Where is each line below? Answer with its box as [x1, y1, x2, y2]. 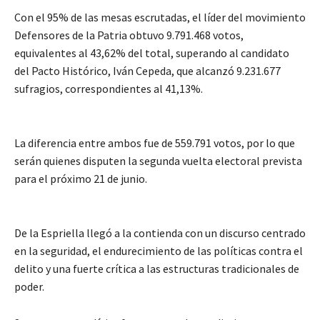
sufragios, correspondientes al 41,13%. [14, 81, 203, 96]
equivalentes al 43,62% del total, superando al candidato [14, 45, 289, 60]
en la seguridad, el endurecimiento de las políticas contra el [14, 243, 303, 258]
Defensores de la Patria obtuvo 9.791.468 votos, [14, 27, 244, 42]
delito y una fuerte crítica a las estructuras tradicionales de [14, 261, 299, 276]
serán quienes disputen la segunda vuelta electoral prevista [14, 153, 302, 168]
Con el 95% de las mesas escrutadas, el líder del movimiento [14, 9, 306, 24]
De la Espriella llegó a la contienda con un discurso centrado [14, 225, 306, 240]
